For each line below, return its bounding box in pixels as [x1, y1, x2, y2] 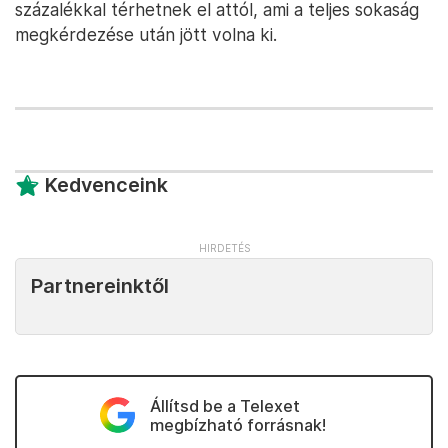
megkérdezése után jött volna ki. [15, 24, 277, 46]
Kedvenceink [45, 173, 168, 198]
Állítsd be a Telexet [149, 396, 300, 417]
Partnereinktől [31, 274, 169, 299]
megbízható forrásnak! [149, 415, 326, 436]
